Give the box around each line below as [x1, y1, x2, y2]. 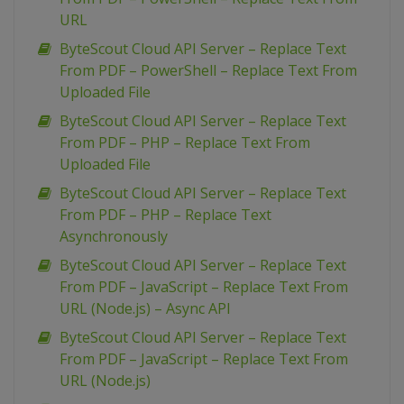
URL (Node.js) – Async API [60, 298, 231, 318]
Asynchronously [60, 226, 168, 246]
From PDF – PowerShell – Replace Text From [60, 60, 357, 80]
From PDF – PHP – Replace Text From [60, 133, 310, 152]
